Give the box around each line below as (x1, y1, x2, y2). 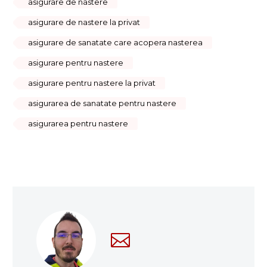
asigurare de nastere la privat (28, 17, 140, 27)
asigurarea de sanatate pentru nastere (28, 98, 176, 108)
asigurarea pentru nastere (28, 118, 128, 128)
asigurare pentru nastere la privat (28, 77, 156, 88)
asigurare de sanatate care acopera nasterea (28, 37, 203, 47)
